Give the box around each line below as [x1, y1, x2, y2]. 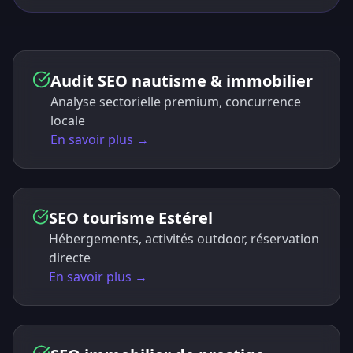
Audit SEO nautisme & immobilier [50, 70, 313, 91]
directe [48, 249, 91, 266]
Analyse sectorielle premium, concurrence [50, 93, 301, 110]
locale [50, 112, 85, 129]
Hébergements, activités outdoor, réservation [48, 230, 319, 247]
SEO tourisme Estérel [48, 207, 213, 229]
